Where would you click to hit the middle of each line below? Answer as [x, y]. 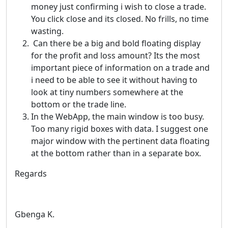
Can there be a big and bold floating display [116, 43]
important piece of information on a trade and [120, 67]
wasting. [47, 31]
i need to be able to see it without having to [114, 80]
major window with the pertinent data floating [120, 141]
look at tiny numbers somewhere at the [107, 92]
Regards [31, 173]
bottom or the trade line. [79, 104]
